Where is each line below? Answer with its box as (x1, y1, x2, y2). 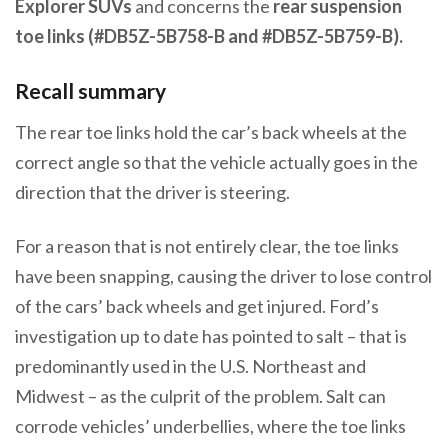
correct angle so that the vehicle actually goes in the (15, 151, 418, 174)
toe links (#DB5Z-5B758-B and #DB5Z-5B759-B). (15, 24, 403, 47)
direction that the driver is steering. (15, 181, 293, 204)
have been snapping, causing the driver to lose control (15, 265, 432, 288)
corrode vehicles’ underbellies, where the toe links (15, 415, 406, 438)
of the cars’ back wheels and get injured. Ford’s (15, 295, 379, 318)
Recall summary (15, 77, 174, 103)
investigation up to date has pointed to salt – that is (15, 325, 407, 348)
